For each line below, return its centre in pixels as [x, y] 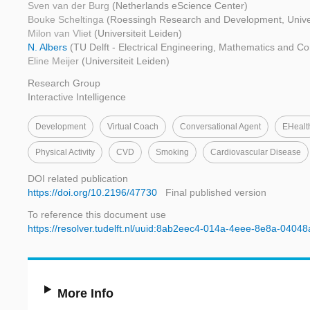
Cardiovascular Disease [256, 153]
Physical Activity [65, 153]
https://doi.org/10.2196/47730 [92, 193]
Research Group [64, 83]
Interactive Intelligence [77, 97]
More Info [86, 294]
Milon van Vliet [61, 34]
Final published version [216, 193]
